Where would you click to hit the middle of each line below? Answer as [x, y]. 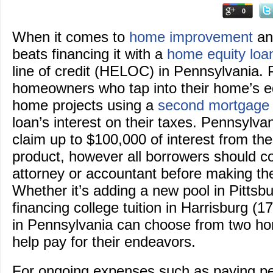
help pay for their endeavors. [104, 242]
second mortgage [214, 105]
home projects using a [85, 105]
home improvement [191, 37]
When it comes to [71, 37]
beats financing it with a [90, 54]
